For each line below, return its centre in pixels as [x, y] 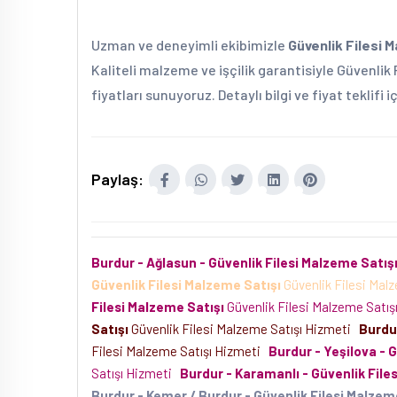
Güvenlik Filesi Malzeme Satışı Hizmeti [242, 329]
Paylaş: [117, 179]
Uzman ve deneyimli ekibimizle [190, 45]
